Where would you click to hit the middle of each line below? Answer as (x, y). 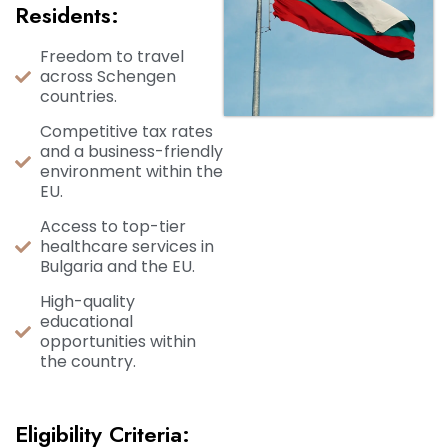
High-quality (87, 301)
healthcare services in (127, 246)
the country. (88, 361)
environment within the (131, 171)
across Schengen (108, 76)
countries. (78, 96)
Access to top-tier (113, 226)
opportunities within (118, 341)
